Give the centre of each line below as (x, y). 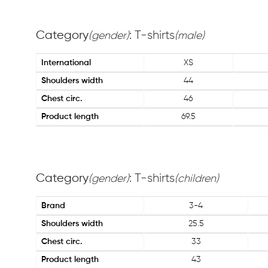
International (66, 63)
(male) (190, 36)
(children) (197, 179)
